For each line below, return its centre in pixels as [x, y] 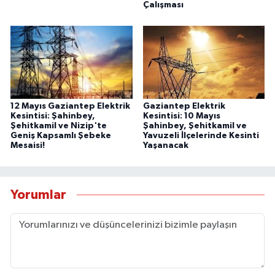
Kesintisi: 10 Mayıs [181, 116]
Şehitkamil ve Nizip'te [59, 126]
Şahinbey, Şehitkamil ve [195, 126]
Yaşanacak [165, 146]
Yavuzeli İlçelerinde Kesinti [201, 136]
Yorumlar [38, 195]
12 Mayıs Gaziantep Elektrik [70, 107]
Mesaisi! [28, 146]
